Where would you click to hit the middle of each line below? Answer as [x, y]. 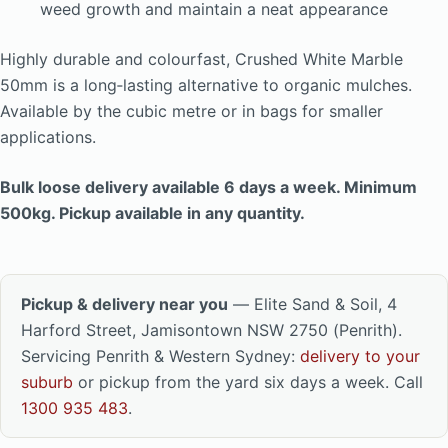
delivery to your [360, 356]
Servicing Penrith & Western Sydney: [160, 356]
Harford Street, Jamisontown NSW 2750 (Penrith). [211, 330]
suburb [47, 382]
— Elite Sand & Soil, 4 [312, 304]
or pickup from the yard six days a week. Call [248, 382]
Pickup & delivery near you [124, 304]
